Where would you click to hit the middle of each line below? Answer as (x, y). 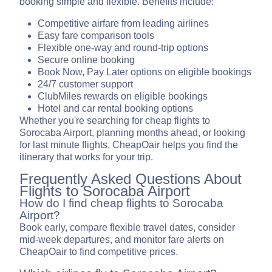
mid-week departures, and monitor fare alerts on (122, 240)
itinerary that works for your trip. (86, 157)
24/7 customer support (85, 84)
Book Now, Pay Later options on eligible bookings (144, 72)
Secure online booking (86, 60)
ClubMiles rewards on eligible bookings (123, 97)
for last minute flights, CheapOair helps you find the (129, 145)
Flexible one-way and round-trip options (123, 48)
